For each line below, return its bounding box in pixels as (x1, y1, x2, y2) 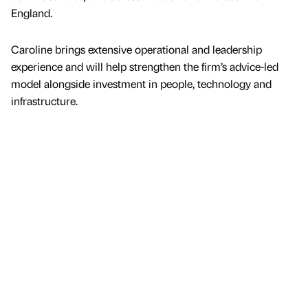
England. (11, 5, 52, 21)
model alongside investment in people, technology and (11, 76, 272, 91)
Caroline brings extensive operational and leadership (11, 42, 262, 57)
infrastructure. (11, 93, 78, 109)
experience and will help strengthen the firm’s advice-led (11, 59, 278, 74)
